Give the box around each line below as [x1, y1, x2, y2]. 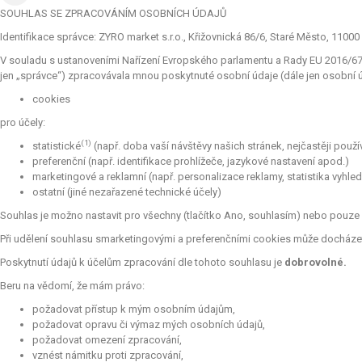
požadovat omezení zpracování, [32, 333, 182, 346]
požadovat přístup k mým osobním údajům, [32, 302, 235, 315]
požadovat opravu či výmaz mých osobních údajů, [32, 318, 265, 330]
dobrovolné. [284, 255, 347, 268]
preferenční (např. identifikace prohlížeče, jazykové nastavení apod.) [32, 154, 349, 167]
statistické [32, 139, 81, 152]
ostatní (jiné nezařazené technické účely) [32, 185, 221, 198]
